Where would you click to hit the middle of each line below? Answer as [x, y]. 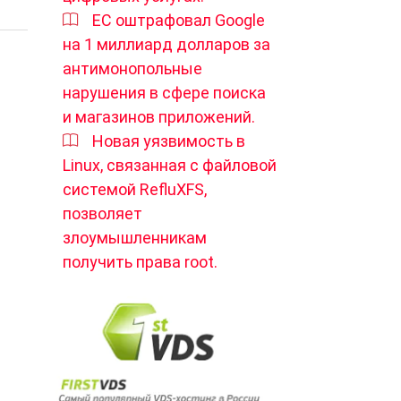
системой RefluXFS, [135, 189]
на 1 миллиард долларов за [166, 44]
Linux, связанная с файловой [170, 165]
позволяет [102, 213]
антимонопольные [132, 68]
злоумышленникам [135, 238]
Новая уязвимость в [169, 141]
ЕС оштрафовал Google [179, 20]
